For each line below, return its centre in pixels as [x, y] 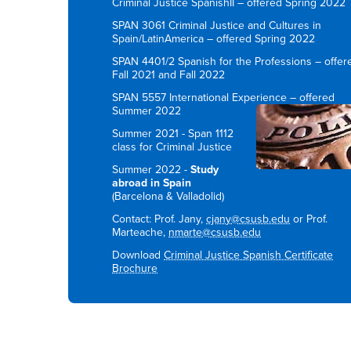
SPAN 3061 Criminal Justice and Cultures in [217, 25]
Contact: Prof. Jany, [159, 219]
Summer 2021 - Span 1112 [173, 133]
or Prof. [309, 219]
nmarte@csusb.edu [215, 232]
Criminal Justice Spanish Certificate [249, 255]
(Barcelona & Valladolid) [170, 196]
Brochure [135, 268]
